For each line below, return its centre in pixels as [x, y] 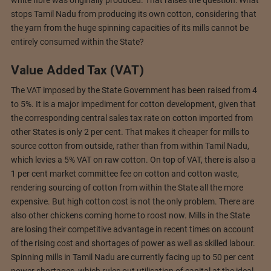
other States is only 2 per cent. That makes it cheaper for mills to [130, 132]
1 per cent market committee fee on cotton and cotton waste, [125, 174]
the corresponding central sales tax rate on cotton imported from [132, 118]
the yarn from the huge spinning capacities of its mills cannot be [129, 28]
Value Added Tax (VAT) [77, 70]
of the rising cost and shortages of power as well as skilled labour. [133, 243]
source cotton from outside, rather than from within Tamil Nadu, [130, 146]
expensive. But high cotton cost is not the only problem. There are [132, 202]
